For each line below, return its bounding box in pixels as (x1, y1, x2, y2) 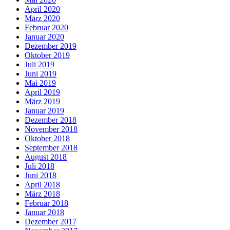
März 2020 (25, 14, 60, 23)
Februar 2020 (25, 23, 68, 32)
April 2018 (25, 180, 60, 189)
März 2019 (25, 97, 60, 106)
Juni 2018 (25, 171, 56, 180)
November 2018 (25, 125, 78, 134)
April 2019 (25, 88, 60, 97)
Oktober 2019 (25, 51, 70, 60)
